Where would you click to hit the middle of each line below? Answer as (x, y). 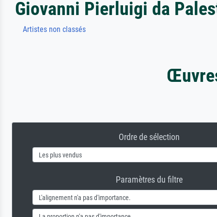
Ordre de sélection (149, 137)
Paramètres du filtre (149, 179)
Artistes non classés (54, 29)
